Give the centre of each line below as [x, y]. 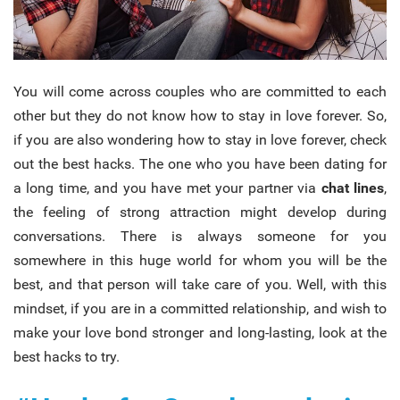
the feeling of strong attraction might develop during [200, 212]
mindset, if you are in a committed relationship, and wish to [200, 308]
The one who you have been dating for [263, 163]
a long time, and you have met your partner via [167, 187]
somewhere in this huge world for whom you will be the [200, 260]
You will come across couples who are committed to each [200, 91]
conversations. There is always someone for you [200, 236]
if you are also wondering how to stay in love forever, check [200, 139]
